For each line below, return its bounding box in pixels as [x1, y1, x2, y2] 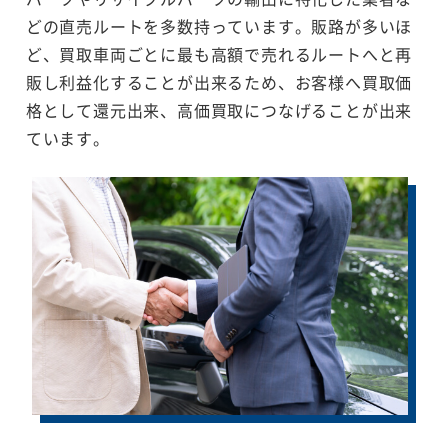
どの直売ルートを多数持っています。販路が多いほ [25, 13, 413, 38]
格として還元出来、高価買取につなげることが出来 [25, 97, 413, 122]
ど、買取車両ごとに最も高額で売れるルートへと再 [25, 41, 413, 66]
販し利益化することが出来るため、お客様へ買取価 [25, 69, 413, 94]
